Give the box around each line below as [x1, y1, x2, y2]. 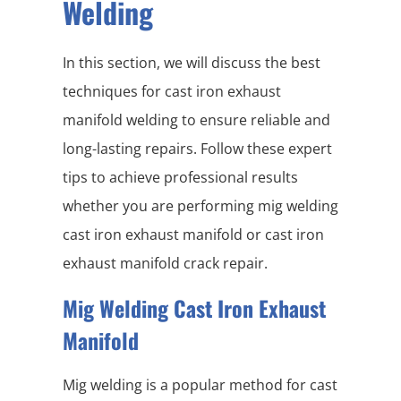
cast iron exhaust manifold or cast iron [63, 225, 324, 245]
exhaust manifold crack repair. [63, 253, 268, 274]
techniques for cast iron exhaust [63, 81, 281, 102]
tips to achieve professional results [63, 167, 298, 188]
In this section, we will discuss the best [63, 53, 320, 73]
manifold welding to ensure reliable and [63, 110, 330, 131]
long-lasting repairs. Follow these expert [63, 139, 332, 159]
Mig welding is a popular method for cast [63, 375, 337, 396]
